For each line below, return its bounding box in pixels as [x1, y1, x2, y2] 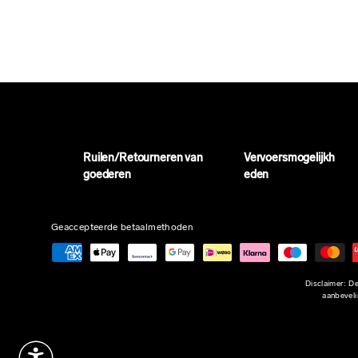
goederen [83, 169, 131, 182]
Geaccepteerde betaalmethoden [51, 223, 194, 233]
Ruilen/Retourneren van [83, 153, 203, 165]
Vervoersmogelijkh [243, 153, 335, 165]
